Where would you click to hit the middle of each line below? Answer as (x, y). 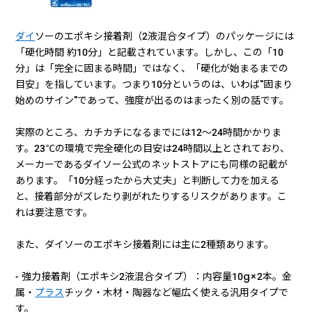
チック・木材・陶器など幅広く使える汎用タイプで (177, 292)
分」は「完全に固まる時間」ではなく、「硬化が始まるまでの (152, 68)
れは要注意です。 (54, 212)
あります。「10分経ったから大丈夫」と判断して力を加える (148, 180)
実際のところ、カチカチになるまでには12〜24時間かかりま (149, 132)
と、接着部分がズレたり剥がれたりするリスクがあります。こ (151, 196)
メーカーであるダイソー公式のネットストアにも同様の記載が (152, 164)
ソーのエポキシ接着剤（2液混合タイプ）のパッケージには (165, 36)
